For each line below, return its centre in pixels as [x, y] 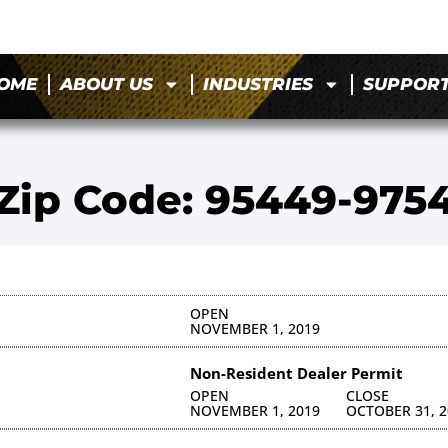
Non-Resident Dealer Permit [296, 372]
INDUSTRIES [258, 84]
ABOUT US [107, 84]
